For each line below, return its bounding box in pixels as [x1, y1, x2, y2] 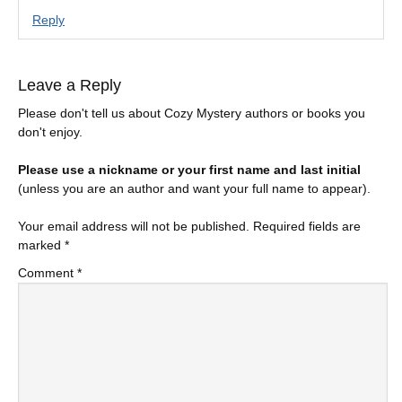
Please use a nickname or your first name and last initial [18, 162, 361, 177]
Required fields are [253, 219, 361, 233]
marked [18, 238, 65, 252]
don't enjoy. [18, 125, 83, 139]
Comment [18, 266, 77, 280]
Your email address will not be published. [18, 219, 249, 233]
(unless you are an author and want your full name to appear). [18, 181, 371, 196]
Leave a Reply [18, 76, 121, 94]
